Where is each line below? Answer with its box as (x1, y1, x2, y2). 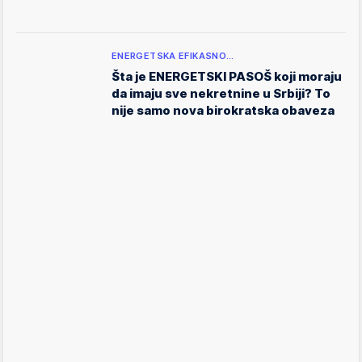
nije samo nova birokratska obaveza (112, 103, 335, 118)
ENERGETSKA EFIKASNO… (112, 50, 234, 61)
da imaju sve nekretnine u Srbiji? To (112, 86, 330, 101)
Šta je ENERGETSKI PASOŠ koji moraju (112, 69, 342, 84)
